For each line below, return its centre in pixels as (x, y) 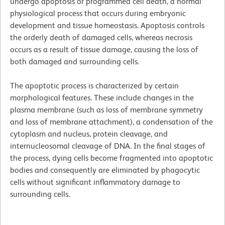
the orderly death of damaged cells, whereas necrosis (101, 37)
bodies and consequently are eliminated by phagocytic (105, 170)
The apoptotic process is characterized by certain (94, 85)
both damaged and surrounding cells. (75, 61)
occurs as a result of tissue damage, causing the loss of (104, 49)
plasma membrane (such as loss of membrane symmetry (106, 109)
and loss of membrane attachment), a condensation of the (111, 122)
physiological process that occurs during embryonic (98, 13)
